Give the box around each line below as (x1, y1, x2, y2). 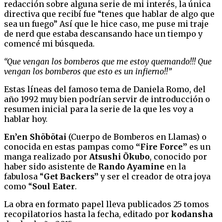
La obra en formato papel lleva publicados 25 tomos (4, 199, 209, 209)
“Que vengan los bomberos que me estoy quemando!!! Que (4, 56, 212, 66)
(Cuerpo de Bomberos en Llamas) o (66, 131, 207, 142)
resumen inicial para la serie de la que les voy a (4, 104, 193, 114)
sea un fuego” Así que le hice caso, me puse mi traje (4, 18, 209, 29)
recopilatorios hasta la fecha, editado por (4, 209, 171, 219)
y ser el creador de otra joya (99, 171, 211, 181)
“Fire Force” (136, 141, 187, 152)
